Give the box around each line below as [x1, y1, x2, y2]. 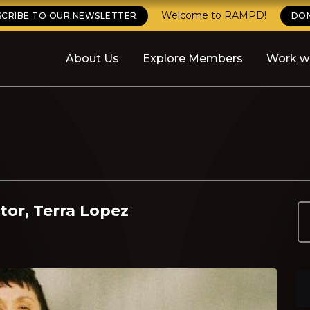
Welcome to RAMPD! [161, 9, 266, 21]
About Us [66, 52, 119, 65]
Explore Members [143, 52, 243, 65]
